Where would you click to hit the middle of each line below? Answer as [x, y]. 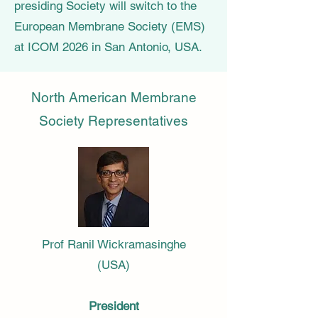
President [114, 306]
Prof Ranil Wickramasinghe [114, 244]
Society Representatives [114, 121]
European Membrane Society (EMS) [110, 26]
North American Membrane [114, 97]
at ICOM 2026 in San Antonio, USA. [108, 47]
